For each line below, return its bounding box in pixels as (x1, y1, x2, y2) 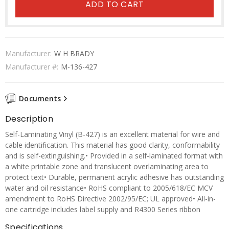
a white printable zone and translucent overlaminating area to (5, 161, 209, 171)
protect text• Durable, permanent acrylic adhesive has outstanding (5, 172, 224, 182)
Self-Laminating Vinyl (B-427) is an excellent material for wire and (5, 129, 220, 139)
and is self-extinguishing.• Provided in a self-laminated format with (5, 150, 223, 161)
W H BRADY (54, 49, 94, 58)
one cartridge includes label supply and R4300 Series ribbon (5, 204, 200, 214)
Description (5, 112, 53, 125)
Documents (19, 94, 61, 103)
